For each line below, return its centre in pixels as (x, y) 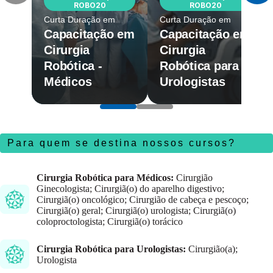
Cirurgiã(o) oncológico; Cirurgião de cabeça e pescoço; (143, 200)
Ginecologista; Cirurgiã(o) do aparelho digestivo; (130, 189)
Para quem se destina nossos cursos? (122, 143)
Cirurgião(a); (212, 249)
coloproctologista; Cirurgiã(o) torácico (110, 222)
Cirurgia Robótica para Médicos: (105, 178)
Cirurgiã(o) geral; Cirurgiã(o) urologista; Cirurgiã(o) (136, 211)
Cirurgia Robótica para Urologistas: (111, 249)
